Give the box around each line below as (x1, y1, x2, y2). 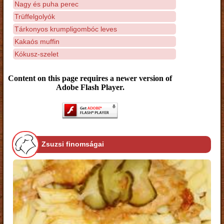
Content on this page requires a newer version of (8, 74, 172, 82)
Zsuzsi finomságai (41, 140, 104, 148)
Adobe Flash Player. (55, 83, 124, 91)
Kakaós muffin (14, 37, 59, 45)
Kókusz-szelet (14, 49, 58, 58)
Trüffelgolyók (14, 12, 55, 20)
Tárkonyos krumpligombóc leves (14, 24, 117, 33)
